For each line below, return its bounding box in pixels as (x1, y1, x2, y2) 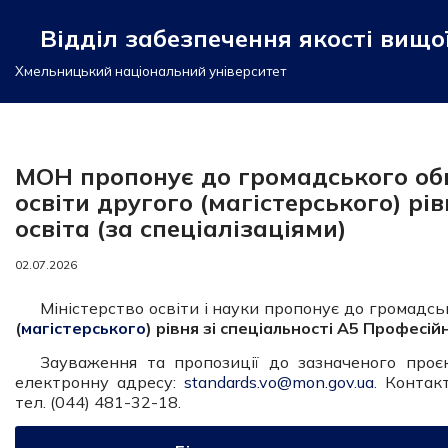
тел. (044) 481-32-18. (15, 392, 181, 412)
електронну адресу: (15, 372, 184, 392)
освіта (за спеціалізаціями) (15, 213, 346, 243)
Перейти (15, 45, 84, 65)
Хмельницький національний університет (15, 63, 286, 79)
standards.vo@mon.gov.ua (183, 372, 374, 392)
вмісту (15, 99, 66, 119)
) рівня (146, 318, 199, 338)
